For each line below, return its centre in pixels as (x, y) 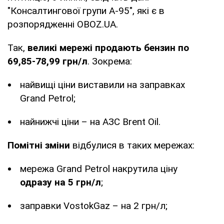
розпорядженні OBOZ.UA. (63, 24)
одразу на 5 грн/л (60, 182)
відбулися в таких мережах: (132, 145)
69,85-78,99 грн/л (47, 61)
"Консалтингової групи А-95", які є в (86, 10)
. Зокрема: (110, 61)
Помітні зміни (39, 145)
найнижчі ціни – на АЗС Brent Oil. (90, 121)
